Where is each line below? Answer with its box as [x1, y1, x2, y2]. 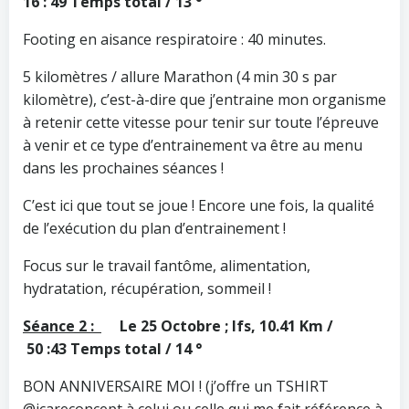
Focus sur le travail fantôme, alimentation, [23, 255, 310, 276]
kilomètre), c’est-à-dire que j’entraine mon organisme [23, 89, 386, 110]
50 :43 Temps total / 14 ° [23, 338, 202, 359]
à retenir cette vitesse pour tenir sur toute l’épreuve [23, 111, 379, 132]
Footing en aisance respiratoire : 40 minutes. [23, 28, 326, 49]
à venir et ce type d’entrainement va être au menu [23, 134, 362, 155]
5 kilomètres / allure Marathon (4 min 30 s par [23, 66, 337, 87]
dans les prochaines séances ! [23, 157, 224, 178]
